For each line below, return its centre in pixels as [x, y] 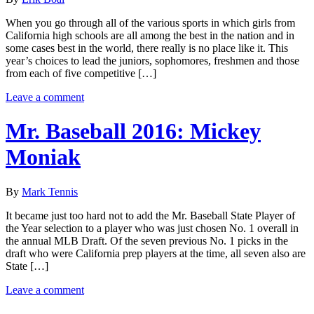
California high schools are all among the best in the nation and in [150, 35]
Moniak [43, 157]
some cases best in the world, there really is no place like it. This [147, 48]
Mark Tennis [50, 191]
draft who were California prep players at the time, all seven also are [156, 253]
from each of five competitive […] [81, 73]
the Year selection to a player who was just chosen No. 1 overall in [152, 228]
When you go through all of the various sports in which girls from [150, 22]
